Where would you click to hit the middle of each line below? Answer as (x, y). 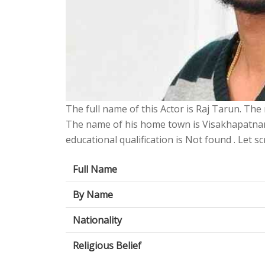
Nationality (97, 220)
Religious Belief (107, 245)
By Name (93, 194)
